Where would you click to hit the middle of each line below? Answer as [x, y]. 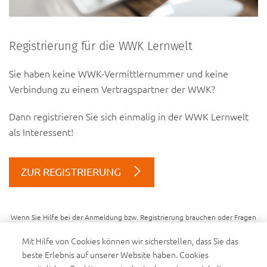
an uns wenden [229, 229]
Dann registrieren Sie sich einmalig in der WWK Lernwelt [129, 117]
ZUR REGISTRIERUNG [71, 172]
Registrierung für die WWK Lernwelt [101, 46]
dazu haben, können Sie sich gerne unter [79, 229]
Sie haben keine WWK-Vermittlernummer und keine [119, 74]
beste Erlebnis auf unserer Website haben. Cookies [116, 254]
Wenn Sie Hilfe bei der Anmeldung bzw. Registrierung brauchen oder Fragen [133, 217]
